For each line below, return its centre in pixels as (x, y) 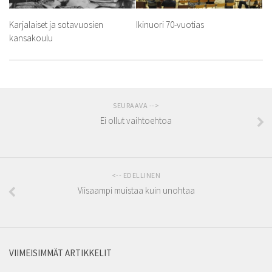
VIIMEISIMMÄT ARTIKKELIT (60, 253)
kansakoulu (31, 38)
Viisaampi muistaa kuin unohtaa (136, 191)
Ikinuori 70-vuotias (170, 25)
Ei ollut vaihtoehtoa (136, 121)
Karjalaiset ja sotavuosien (56, 25)
